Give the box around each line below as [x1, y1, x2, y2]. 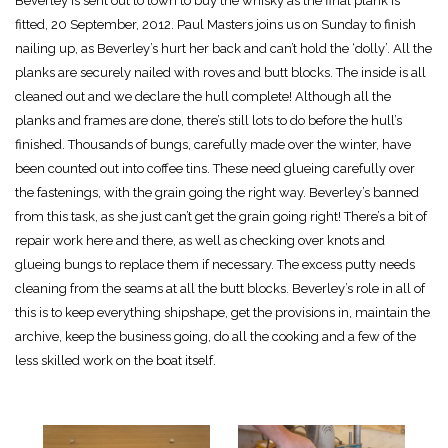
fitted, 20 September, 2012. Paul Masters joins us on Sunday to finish [15, 16, 416, 32]
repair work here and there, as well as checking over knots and [15, 232, 385, 248]
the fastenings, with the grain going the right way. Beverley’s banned [15, 184, 419, 200]
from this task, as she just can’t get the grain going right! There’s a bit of [15, 208, 427, 224]
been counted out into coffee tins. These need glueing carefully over [15, 160, 415, 176]
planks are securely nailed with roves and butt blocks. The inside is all [15, 64, 426, 80]
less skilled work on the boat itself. [15, 352, 216, 368]
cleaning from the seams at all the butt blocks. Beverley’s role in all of [15, 280, 425, 296]
